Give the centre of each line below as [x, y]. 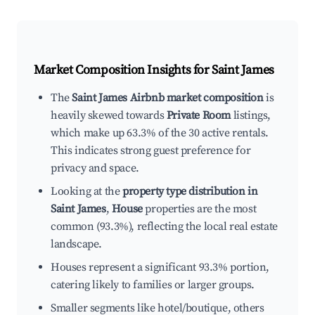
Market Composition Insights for [123, 70]
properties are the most [199, 209]
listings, [251, 116]
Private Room [199, 116]
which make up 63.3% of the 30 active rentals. [160, 133]
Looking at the [86, 192]
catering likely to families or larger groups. [153, 285]
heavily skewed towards [109, 116]
